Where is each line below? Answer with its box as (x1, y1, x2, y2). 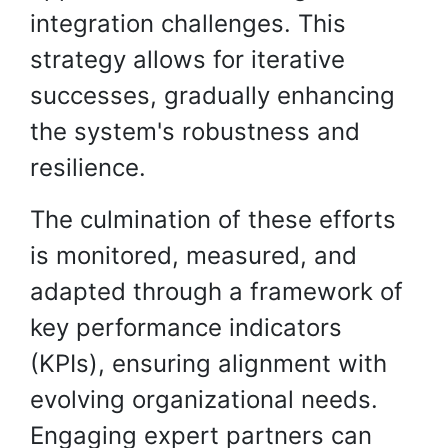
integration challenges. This (30, 9, 346, 38)
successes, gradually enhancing (30, 81, 395, 110)
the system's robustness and (30, 117, 360, 146)
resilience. (30, 153, 146, 182)
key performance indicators (30, 313, 342, 342)
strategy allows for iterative (30, 45, 345, 74)
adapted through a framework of (30, 277, 403, 306)
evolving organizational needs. (30, 385, 378, 414)
